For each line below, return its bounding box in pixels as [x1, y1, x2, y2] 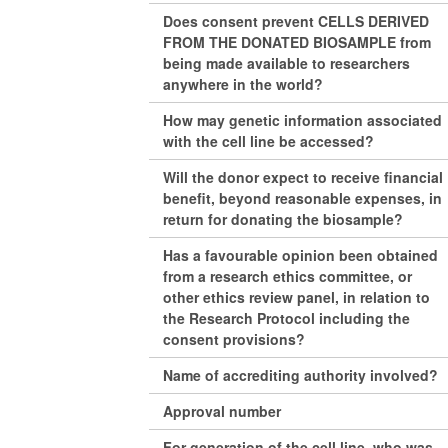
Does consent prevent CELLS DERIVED [163, 11, 430, 32]
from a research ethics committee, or [163, 266, 413, 287]
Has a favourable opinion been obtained [163, 245, 439, 266]
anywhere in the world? [163, 74, 324, 95]
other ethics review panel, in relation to [163, 287, 431, 308]
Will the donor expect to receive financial [163, 167, 444, 188]
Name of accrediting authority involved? [163, 365, 439, 386]
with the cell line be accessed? [163, 131, 375, 152]
